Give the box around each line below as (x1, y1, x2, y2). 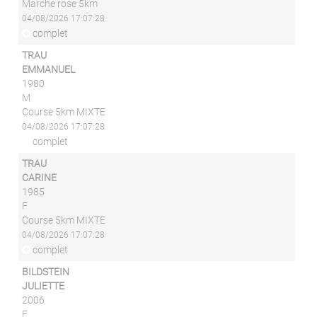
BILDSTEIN (22, 266, 70, 277)
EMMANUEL (22, 64, 76, 75)
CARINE (22, 172, 57, 183)
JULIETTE (22, 280, 65, 292)
